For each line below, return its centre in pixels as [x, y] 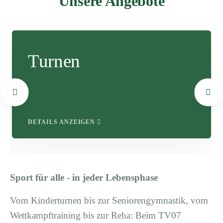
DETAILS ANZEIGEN [63, 122]
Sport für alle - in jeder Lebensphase [84, 177]
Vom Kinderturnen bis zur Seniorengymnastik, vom [109, 200]
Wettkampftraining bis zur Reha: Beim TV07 [96, 215]
